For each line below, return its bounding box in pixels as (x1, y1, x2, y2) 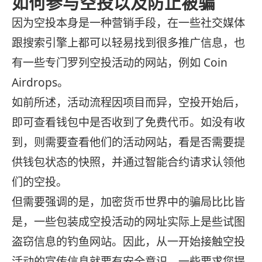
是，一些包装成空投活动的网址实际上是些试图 (12, 214, 245, 230)
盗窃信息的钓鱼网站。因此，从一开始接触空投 (12, 234, 245, 250)
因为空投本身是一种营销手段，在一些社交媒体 (12, 15, 245, 31)
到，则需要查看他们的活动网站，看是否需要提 (12, 135, 245, 150)
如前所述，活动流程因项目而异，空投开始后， (12, 95, 245, 111)
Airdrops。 (12, 75, 68, 91)
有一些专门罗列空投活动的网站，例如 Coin (12, 55, 227, 71)
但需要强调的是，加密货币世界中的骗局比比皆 (12, 194, 245, 210)
